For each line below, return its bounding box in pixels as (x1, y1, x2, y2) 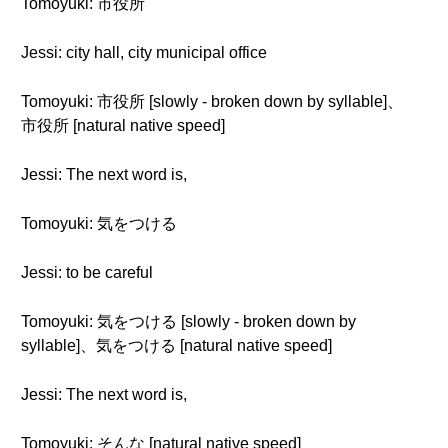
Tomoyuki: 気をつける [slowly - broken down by (21, 313, 356, 330)
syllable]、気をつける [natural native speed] (21, 337, 332, 354)
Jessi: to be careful (21, 264, 153, 281)
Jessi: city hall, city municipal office (21, 44, 267, 61)
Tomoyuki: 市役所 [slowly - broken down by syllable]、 (21, 93, 403, 110)
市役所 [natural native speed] (21, 117, 225, 134)
